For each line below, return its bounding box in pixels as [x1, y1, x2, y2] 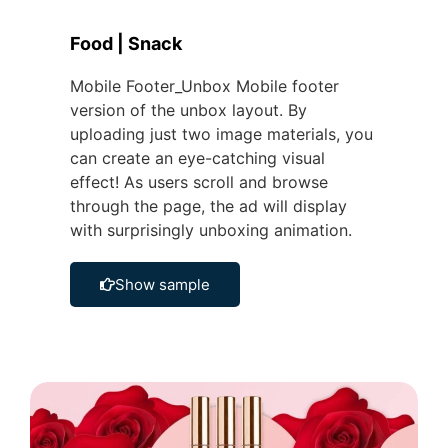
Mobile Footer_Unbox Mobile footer [70, 76, 339, 96]
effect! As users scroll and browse [70, 172, 328, 192]
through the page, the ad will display [70, 196, 347, 216]
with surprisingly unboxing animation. [70, 220, 352, 240]
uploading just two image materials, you [70, 124, 373, 144]
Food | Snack [70, 33, 182, 54]
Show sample [115, 275, 210, 294]
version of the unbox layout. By [70, 100, 307, 120]
